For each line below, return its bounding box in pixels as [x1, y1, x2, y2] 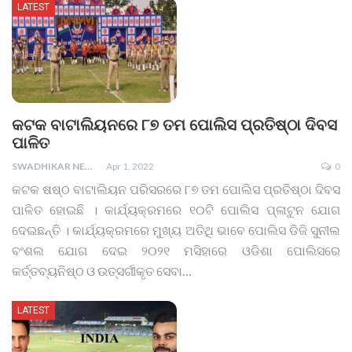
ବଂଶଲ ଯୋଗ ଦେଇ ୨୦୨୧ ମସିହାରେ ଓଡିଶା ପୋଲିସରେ [12, 242, 340, 258]
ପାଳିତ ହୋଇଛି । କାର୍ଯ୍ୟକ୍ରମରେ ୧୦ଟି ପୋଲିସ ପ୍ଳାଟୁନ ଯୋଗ [12, 201, 340, 217]
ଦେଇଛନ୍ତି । [12, 222, 73, 237]
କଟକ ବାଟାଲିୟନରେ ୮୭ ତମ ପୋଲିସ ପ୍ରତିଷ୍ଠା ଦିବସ [12, 115, 337, 134]
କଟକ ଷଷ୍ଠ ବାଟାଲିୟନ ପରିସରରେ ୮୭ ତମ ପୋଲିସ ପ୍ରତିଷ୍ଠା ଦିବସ [12, 181, 340, 196]
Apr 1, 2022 [106, 159, 154, 172]
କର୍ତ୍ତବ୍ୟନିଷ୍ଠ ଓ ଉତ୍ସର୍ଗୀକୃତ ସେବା [12, 262, 182, 278]
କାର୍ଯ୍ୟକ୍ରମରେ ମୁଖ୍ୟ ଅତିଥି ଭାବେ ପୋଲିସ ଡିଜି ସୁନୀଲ [72, 222, 340, 237]
